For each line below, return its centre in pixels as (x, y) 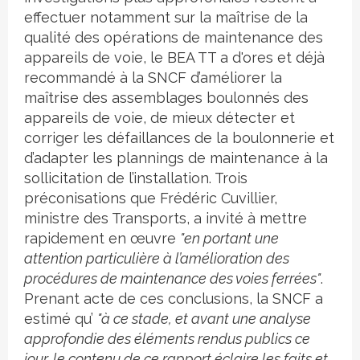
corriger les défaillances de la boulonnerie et (179, 138)
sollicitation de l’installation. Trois (136, 178)
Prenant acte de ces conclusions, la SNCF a (174, 299)
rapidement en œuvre (102, 239)
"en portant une (229, 239)
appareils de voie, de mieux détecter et (160, 118)
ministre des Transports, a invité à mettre (166, 219)
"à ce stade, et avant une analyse (204, 319)
